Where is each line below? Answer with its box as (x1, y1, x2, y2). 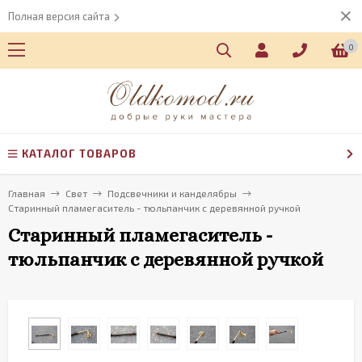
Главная (8, 187, 45, 199)
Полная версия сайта (8, 10, 110, 23)
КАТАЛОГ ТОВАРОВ (22, 147, 137, 160)
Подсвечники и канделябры (107, 187, 237, 199)
